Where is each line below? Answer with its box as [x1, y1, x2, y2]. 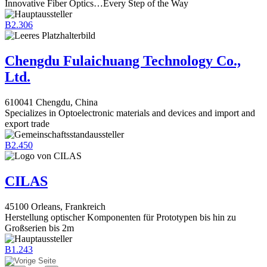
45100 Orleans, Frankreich [5, 201, 105, 212]
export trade [5, 119, 49, 129]
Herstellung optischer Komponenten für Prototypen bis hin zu [5, 212, 236, 223]
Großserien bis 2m [5, 223, 74, 234]
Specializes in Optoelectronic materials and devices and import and [5, 108, 255, 119]
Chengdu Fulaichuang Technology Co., [5, 53, 241, 69]
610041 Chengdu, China [5, 97, 98, 108]
